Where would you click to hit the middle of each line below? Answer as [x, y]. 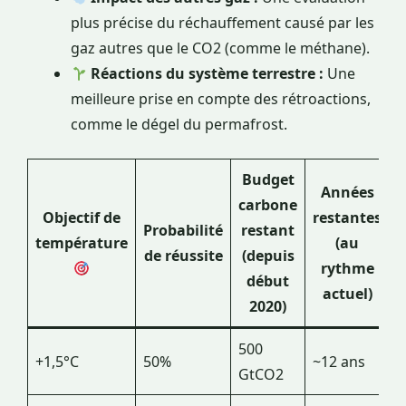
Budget [268, 180]
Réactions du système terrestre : [208, 74]
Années [347, 193]
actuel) [347, 294]
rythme [347, 269]
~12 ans [339, 362]
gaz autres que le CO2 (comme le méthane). [220, 48]
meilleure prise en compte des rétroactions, [221, 99]
